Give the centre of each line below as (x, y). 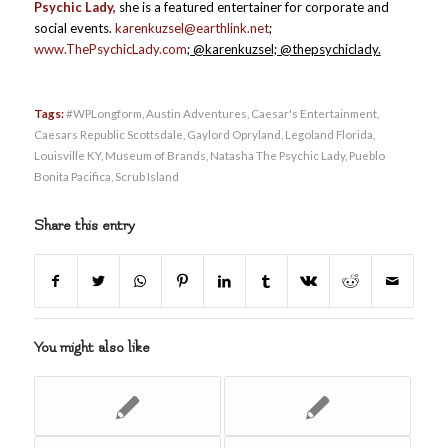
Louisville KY (67, 155)
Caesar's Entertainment (313, 113)
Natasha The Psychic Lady (277, 155)
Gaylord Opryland (233, 134)
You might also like (91, 348)
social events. (74, 28)
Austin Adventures (196, 113)
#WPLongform (103, 113)
